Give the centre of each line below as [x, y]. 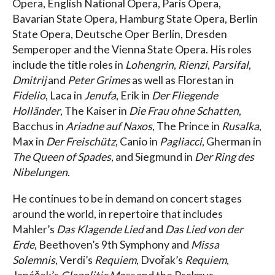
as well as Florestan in [182, 80]
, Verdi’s [75, 260]
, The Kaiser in [95, 111]
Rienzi [193, 65]
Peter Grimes [99, 80]
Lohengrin [149, 65]
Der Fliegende [185, 96]
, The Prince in [187, 126]
